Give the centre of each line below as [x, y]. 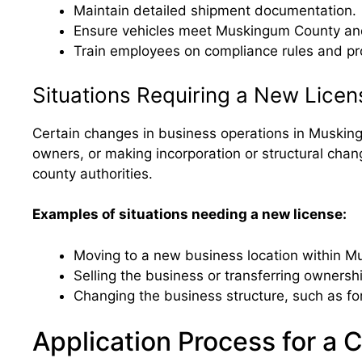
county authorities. [93, 173]
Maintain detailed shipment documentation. [215, 11]
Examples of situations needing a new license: [189, 214]
